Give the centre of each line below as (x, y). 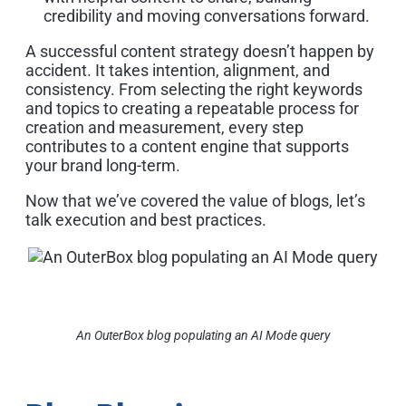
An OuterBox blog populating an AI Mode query (203, 335)
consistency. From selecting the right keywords (194, 89)
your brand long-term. (103, 165)
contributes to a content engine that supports (187, 146)
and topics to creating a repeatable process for (192, 108)
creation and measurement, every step (164, 127)
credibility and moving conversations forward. (207, 15)
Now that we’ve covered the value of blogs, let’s (195, 200)
